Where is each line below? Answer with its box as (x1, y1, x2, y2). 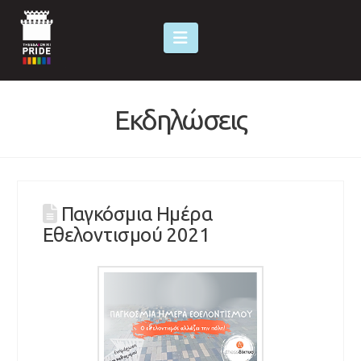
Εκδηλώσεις (114, 104, 247, 135)
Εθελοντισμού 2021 (42, 224, 210, 247)
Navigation (187, 27, 264, 47)
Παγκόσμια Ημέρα (60, 203, 213, 226)
